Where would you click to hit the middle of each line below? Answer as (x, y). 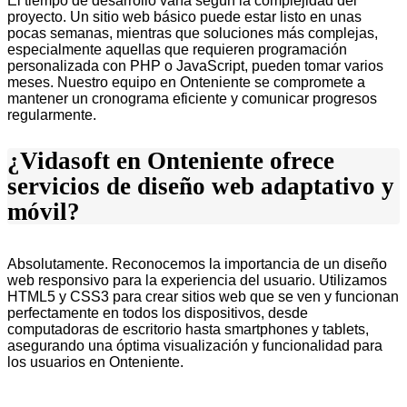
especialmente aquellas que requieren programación (177, 50)
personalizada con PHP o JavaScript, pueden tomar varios (195, 66)
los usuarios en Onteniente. (95, 362)
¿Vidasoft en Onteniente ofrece (171, 161)
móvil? (44, 212)
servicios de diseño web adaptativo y (201, 187)
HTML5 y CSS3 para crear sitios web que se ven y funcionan (203, 297)
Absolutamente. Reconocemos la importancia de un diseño (197, 264)
